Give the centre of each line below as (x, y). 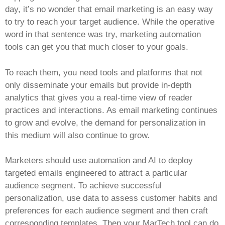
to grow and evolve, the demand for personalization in (105, 123)
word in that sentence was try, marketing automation (103, 35)
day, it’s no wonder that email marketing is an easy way (109, 10)
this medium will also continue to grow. (77, 135)
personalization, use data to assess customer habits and (111, 198)
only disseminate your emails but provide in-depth (98, 85)
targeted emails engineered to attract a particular (96, 173)
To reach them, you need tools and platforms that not (104, 72)
